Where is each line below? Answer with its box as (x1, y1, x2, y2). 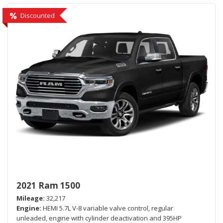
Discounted (20, 11, 55, 20)
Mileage (16, 193, 43, 203)
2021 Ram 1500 (16, 179, 80, 191)
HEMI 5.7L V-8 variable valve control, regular (43, 203, 173, 213)
